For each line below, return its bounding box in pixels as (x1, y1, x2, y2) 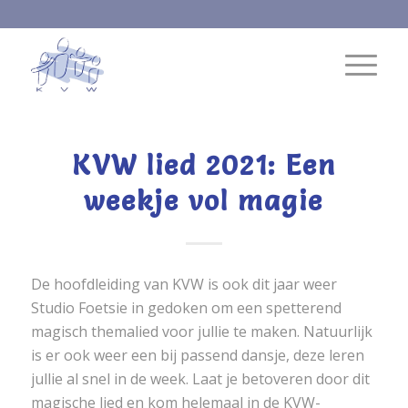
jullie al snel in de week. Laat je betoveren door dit (30, 368, 370, 389)
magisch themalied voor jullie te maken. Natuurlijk (30, 321, 372, 342)
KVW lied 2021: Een (71, 148, 336, 182)
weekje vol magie (84, 184, 324, 218)
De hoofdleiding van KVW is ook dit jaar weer (30, 273, 337, 294)
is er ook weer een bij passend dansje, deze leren (30, 344, 364, 365)
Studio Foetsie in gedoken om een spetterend (30, 297, 342, 318)
